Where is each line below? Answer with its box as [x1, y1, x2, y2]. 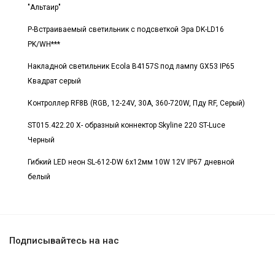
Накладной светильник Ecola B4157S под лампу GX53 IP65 [28, 61, 234, 71]
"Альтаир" [28, 2, 61, 12]
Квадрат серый [28, 76, 81, 85]
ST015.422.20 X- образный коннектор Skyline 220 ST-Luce [28, 120, 225, 130]
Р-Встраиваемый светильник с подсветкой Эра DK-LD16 [28, 25, 224, 34]
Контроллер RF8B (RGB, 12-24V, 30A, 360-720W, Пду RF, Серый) [28, 98, 245, 107]
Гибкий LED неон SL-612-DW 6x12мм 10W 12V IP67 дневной [28, 157, 234, 166]
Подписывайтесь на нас [9, 234, 119, 246]
